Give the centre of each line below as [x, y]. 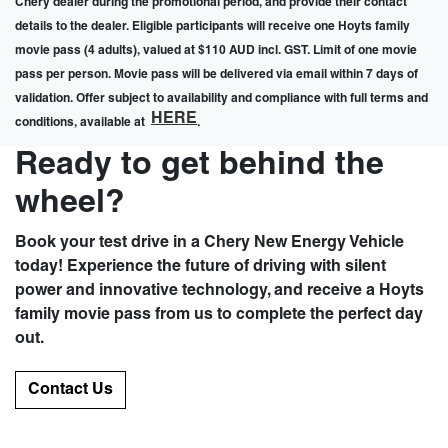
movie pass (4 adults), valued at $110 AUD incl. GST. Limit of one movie [216, 50]
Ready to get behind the [199, 165]
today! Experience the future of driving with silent [200, 266]
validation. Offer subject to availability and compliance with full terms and [221, 98]
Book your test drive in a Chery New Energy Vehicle [209, 242]
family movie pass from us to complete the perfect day [219, 314]
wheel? [70, 203]
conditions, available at [83, 122]
